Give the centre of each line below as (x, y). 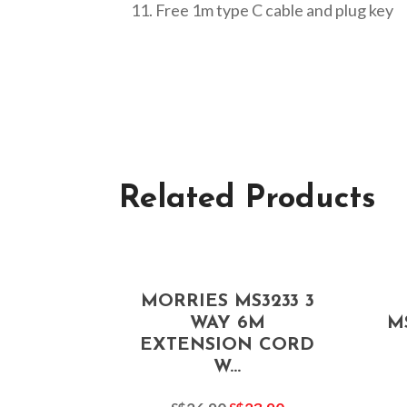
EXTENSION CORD (228, 345)
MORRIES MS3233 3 (227, 301)
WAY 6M (227, 323)
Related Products (247, 199)
